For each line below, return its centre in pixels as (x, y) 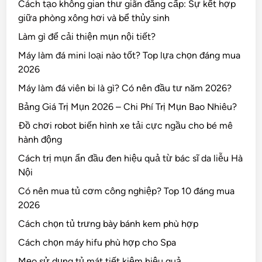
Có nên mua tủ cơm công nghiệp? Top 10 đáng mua (127, 191)
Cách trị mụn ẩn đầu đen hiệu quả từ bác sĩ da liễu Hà (131, 158)
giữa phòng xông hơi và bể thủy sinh (94, 18)
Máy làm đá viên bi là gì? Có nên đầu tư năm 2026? (125, 88)
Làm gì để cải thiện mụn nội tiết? (87, 37)
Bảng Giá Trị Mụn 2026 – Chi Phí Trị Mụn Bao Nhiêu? (128, 107)
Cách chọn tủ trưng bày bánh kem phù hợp (108, 224)
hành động (40, 140)
